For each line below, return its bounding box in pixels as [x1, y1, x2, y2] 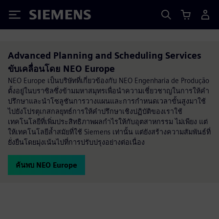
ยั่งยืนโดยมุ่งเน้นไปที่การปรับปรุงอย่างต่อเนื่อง [8, 138, 145, 146]
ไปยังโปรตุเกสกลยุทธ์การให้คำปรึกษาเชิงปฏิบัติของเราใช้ [8, 107, 182, 115]
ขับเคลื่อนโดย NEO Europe [8, 64, 115, 74]
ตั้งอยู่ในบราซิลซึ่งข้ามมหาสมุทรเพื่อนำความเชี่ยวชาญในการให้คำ [8, 87, 209, 95]
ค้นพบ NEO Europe [16, 161, 77, 169]
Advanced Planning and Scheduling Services [8, 50, 201, 61]
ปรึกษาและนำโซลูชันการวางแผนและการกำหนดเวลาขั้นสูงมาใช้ [8, 97, 206, 105]
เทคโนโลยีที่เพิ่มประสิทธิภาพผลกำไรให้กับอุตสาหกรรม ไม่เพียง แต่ [8, 117, 208, 126]
